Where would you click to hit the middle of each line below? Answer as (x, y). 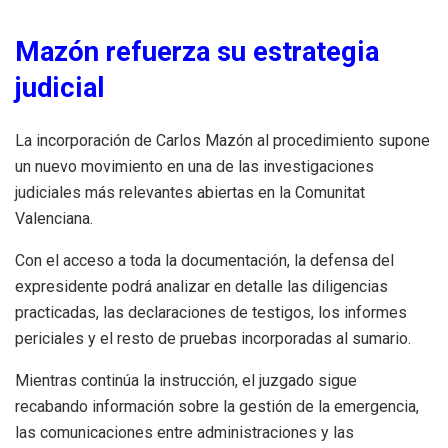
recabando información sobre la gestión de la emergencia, (217, 407)
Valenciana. (54, 219)
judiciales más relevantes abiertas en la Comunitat (190, 193)
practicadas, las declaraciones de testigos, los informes (211, 313)
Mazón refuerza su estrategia (197, 52)
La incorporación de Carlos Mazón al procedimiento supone (222, 141)
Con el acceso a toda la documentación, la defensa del (204, 261)
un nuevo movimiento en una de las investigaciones (194, 167)
